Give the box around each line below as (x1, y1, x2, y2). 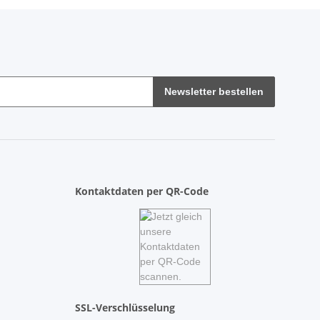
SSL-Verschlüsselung (74, 301, 175, 315)
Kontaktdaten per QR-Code (74, 184, 209, 199)
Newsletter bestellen (164, 85, 264, 97)
